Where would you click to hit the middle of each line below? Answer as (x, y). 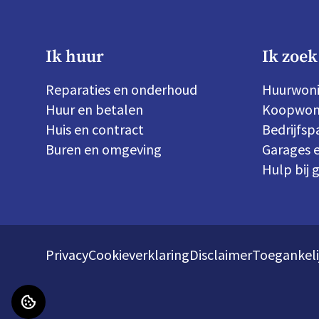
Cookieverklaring (139, 255)
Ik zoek (290, 57)
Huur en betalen (94, 109)
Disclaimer (221, 255)
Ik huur (75, 57)
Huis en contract (95, 129)
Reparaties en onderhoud (121, 89)
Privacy (67, 255)
